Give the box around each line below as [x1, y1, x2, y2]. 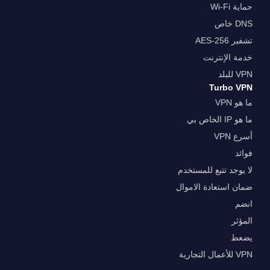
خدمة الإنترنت [206, 52, 256, 63]
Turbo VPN [212, 83, 256, 93]
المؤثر [234, 216, 256, 226]
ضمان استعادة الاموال [179, 182, 256, 192]
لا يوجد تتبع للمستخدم [181, 165, 256, 175]
